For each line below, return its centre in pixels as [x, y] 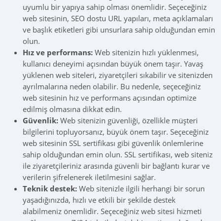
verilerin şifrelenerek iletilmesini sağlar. [90, 177]
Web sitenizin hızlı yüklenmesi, [146, 52]
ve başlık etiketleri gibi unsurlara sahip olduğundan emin [119, 30]
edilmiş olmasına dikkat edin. [73, 109]
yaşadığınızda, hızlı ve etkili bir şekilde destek [99, 200]
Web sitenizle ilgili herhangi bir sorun [141, 188]
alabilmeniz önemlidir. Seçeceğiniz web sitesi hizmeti [112, 211]
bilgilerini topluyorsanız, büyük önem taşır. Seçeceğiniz [116, 132]
